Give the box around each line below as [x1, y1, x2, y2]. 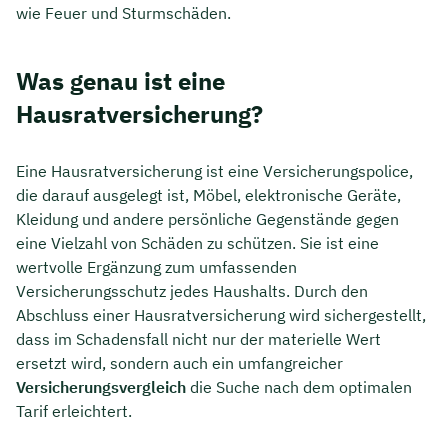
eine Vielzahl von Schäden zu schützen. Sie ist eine [16, 232, 379, 253]
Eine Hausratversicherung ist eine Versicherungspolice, [16, 160, 413, 181]
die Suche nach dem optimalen [186, 376, 412, 397]
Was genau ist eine [16, 65, 225, 98]
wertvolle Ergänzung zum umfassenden [16, 256, 297, 277]
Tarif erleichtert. [16, 400, 132, 421]
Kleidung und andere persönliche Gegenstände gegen [16, 208, 399, 229]
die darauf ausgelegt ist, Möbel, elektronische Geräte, [16, 184, 401, 205]
